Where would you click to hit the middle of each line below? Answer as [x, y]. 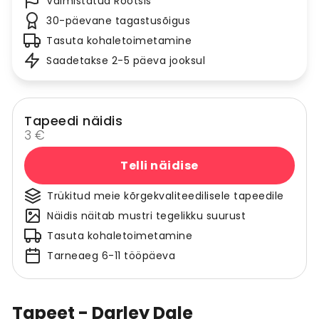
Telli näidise [159, 165]
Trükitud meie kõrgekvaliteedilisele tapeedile [166, 196]
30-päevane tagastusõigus [118, 21]
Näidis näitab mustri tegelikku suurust [146, 216]
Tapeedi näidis [73, 121]
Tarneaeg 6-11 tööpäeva [111, 256]
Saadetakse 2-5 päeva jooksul [126, 61]
